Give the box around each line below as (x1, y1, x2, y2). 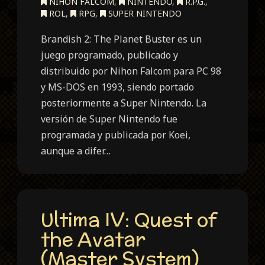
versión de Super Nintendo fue (41, 112, 178, 126)
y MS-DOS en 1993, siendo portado (41, 80, 195, 94)
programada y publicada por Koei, (41, 128, 191, 142)
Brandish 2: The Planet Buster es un (41, 33, 202, 46)
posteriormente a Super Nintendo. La (41, 96, 207, 110)
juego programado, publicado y (41, 49, 179, 62)
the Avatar (41, 225, 146, 253)
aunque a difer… (41, 144, 111, 158)
